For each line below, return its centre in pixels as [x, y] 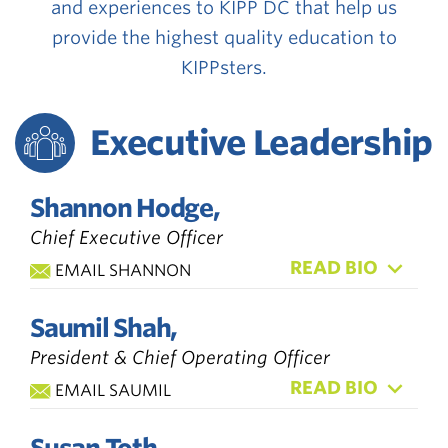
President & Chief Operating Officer [180, 357]
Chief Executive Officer [126, 237]
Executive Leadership [261, 142]
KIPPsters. [224, 67]
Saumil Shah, [103, 327]
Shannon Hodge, [125, 207]
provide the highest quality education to [224, 37]
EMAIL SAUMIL [113, 390]
